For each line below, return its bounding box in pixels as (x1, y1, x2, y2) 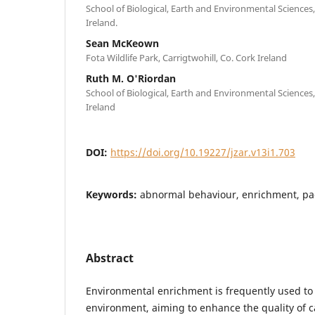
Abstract (86, 250, 134, 266)
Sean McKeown (86, 36, 159, 50)
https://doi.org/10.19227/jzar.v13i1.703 (110, 145, 295, 159)
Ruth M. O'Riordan (86, 71, 176, 85)
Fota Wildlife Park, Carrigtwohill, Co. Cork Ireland (86, 51, 287, 64)
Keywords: (86, 187, 140, 201)
